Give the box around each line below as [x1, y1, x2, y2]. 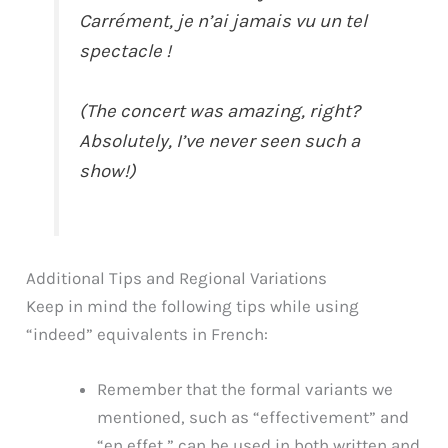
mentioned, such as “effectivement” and [97, 407, 410, 428]
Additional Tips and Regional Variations [26, 267, 328, 288]
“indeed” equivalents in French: [26, 323, 269, 344]
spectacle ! [79, 40, 172, 63]
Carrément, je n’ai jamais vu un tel [79, 10, 368, 33]
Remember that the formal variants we [97, 379, 394, 400]
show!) [79, 159, 137, 182]
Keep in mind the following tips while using [26, 295, 360, 316]
